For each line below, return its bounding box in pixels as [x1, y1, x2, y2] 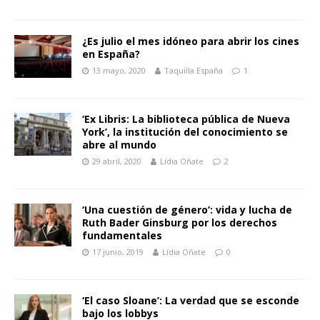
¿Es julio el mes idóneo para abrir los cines [82, 34, 299, 48]
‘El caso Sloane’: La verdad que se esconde [82, 293, 299, 307]
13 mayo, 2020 [92, 64, 146, 76]
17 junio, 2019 [92, 246, 144, 257]
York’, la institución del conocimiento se [82, 124, 288, 139]
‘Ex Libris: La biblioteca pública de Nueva [82, 111, 290, 126]
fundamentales [82, 228, 162, 242]
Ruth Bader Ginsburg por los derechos [82, 215, 277, 229]
